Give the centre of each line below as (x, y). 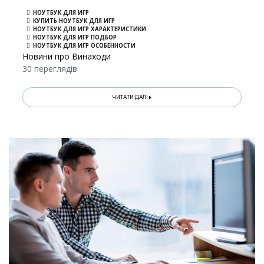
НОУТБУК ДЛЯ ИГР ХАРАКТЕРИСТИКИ (90, 29)
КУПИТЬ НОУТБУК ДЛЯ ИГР (74, 21)
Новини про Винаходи (67, 57)
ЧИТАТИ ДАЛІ (131, 98)
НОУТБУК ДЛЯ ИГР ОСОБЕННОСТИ (85, 46)
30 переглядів (50, 69)
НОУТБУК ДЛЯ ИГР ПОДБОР (75, 38)
